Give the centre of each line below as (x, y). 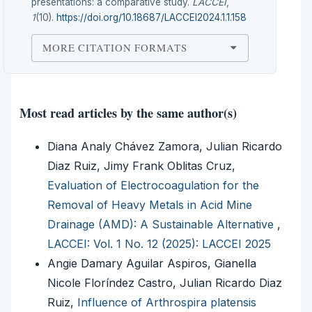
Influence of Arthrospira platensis (167, 303)
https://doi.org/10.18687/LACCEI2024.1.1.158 (151, 17)
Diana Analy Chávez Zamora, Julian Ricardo (165, 147)
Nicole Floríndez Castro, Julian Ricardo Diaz (165, 283)
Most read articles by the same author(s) (128, 113)
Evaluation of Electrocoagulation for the (153, 186)
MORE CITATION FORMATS (115, 48)
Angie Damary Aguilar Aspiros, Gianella (152, 264)
